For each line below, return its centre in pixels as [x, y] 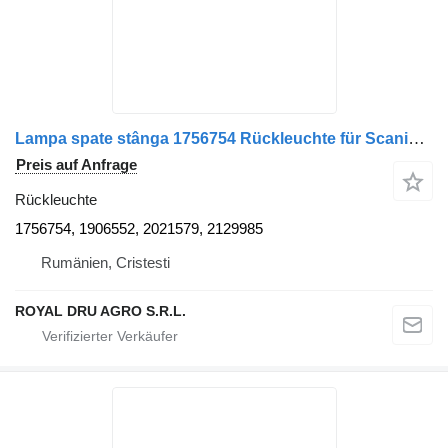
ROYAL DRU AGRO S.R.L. [100, 311]
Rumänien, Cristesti [105, 263]
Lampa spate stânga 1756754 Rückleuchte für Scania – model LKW [416, 139]
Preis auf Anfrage [76, 165]
